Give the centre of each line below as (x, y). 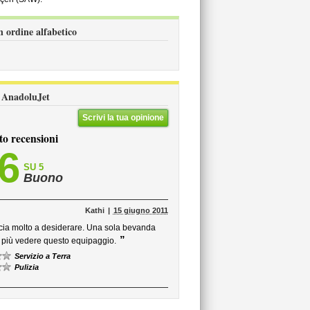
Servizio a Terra (43, 256)
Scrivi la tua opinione (123, 118)
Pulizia (27, 267)
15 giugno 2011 (140, 210)
